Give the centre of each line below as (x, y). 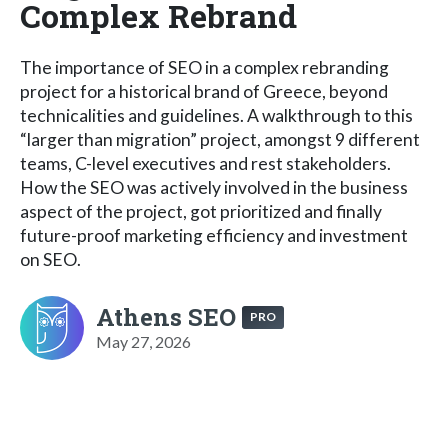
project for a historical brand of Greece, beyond (204, 91)
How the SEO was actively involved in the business (214, 187)
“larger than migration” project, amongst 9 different (220, 139)
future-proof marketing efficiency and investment (214, 235)
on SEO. (50, 259)
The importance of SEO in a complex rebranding (204, 67)
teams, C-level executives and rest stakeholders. (205, 163)
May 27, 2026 (143, 341)
